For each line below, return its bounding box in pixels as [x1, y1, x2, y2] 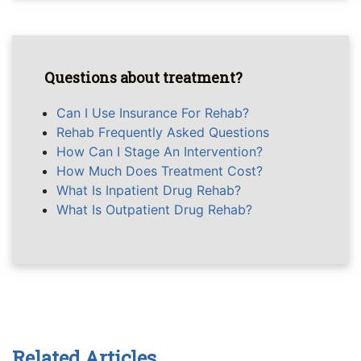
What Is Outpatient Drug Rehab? [56, 201, 252, 218]
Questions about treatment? [44, 68, 243, 87]
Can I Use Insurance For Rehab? [56, 105, 249, 121]
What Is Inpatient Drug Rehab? [56, 182, 241, 198]
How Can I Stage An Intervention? [56, 143, 263, 160]
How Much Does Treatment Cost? [56, 163, 263, 179]
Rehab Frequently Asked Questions [56, 124, 269, 140]
